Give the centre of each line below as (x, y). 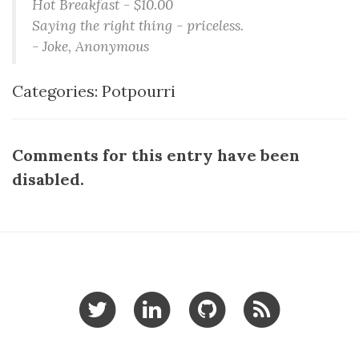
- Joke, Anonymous (91, 46)
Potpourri (139, 91)
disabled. (48, 179)
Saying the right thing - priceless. (138, 25)
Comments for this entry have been (156, 155)
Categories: (57, 91)
